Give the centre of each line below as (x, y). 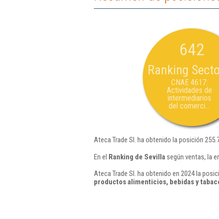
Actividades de (189, 90)
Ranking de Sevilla (137, 157)
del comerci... (189, 106)
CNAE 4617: (189, 82)
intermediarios (189, 98)
